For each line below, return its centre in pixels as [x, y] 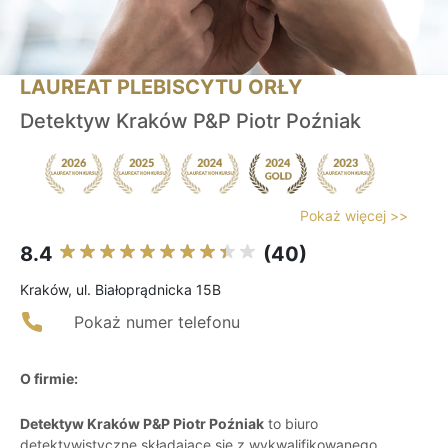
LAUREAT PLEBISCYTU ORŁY [161, 87]
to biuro [291, 424]
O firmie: [49, 379]
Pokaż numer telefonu [157, 322]
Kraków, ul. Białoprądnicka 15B [120, 290]
